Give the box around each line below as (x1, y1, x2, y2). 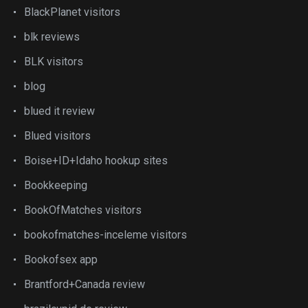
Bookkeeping (24, 179, 87, 192)
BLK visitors (24, 55, 83, 68)
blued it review (24, 104, 95, 118)
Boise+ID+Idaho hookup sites (24, 154, 168, 167)
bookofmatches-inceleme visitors (24, 228, 187, 241)
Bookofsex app (24, 253, 98, 266)
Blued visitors (24, 129, 91, 142)
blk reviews (24, 30, 80, 43)
